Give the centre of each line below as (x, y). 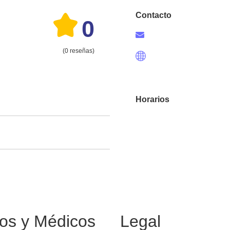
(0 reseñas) (79, 51)
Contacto (154, 15)
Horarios (152, 99)
